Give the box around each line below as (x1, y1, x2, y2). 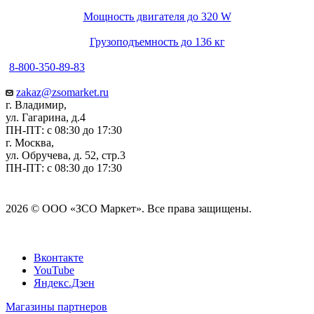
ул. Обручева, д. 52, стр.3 (6, 149, 125, 162)
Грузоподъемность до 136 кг (89, 36, 225, 48)
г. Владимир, (6, 99, 67, 111)
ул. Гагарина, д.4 (6, 111, 86, 124)
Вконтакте (34, 252, 83, 264)
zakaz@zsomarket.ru (16, 86, 109, 99)
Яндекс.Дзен (34, 277, 95, 289)
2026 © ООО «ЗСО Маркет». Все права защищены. (6, 203, 252, 215)
